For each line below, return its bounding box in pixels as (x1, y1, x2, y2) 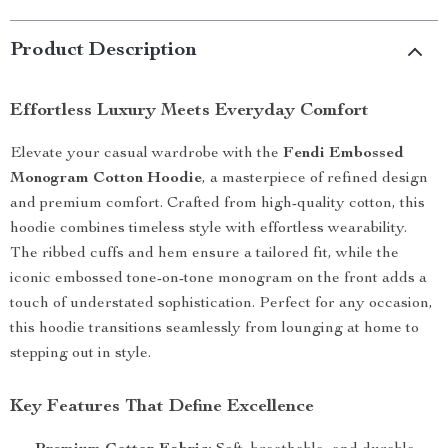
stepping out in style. (10, 346, 151, 362)
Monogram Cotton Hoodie (10, 171, 202, 187)
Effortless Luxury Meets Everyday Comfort (10, 102, 369, 120)
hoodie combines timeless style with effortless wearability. (10, 221, 407, 237)
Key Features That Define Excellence (10, 398, 314, 416)
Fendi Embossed (283, 146, 404, 162)
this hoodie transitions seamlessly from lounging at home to (10, 321, 419, 337)
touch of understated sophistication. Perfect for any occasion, (10, 296, 433, 312)
